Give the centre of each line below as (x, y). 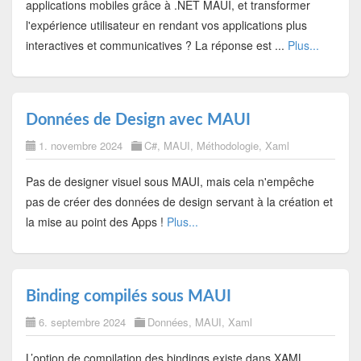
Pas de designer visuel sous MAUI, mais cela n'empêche (170, 181)
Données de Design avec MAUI (138, 120)
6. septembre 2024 (82, 322)
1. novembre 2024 (80, 145)
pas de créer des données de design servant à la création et (179, 201)
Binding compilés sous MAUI (128, 296)
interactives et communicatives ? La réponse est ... (156, 45)
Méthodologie (227, 145)
